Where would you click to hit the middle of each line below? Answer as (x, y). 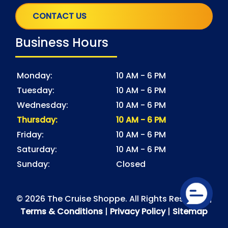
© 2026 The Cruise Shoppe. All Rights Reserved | (114, 199)
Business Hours (62, 43)
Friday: (30, 135)
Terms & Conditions (62, 212)
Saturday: (37, 150)
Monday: (35, 76)
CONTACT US (60, 16)
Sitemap (190, 212)
